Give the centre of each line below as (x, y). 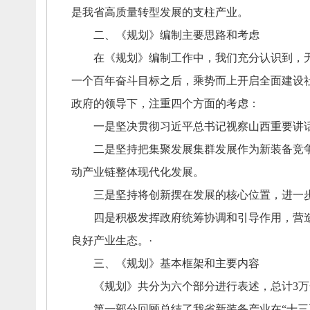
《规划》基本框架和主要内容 (193, 263)
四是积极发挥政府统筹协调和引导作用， (182, 218)
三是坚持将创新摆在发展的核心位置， (176, 195)
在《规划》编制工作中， (143, 58)
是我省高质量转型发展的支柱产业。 (159, 12)
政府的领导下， (110, 103)
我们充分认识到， (259, 58)
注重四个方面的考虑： (204, 103)
